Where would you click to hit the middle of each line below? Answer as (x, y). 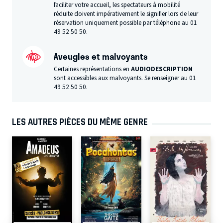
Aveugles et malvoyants (101, 56)
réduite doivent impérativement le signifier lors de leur (126, 14)
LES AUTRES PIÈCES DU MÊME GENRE (80, 122)
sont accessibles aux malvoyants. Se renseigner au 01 (125, 78)
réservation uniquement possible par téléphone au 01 (126, 23)
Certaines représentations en (93, 69)
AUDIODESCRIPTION (162, 69)
